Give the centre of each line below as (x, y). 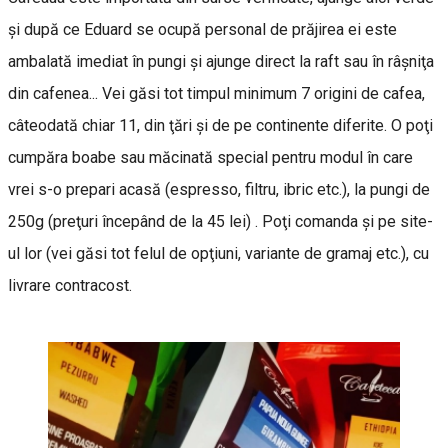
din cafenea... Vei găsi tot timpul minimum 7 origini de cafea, (216, 94)
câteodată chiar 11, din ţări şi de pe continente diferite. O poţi (220, 126)
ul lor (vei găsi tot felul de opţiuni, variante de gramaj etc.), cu (218, 254)
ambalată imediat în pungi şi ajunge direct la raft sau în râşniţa (221, 62)
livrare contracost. (70, 286)
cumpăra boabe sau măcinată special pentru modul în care (210, 158)
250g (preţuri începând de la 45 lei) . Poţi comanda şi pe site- (220, 222)
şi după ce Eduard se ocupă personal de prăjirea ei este (202, 30)
